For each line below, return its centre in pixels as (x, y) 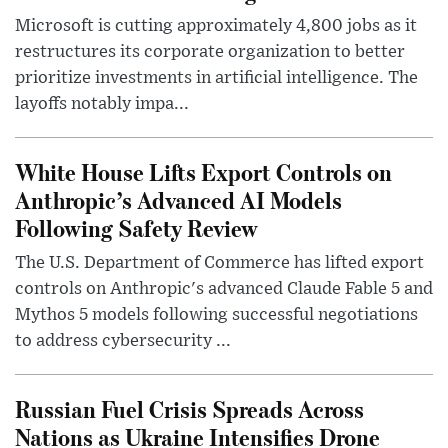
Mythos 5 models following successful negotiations (216, 314)
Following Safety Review (136, 227)
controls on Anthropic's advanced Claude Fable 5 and (224, 288)
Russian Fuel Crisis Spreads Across (189, 408)
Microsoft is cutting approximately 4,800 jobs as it (216, 25)
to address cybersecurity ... (123, 340)
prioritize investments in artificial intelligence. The (216, 77)
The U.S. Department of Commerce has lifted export (219, 262)
